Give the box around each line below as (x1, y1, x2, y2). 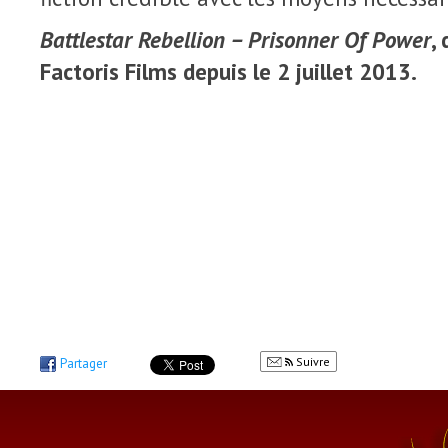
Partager (60, 355, 107, 372)
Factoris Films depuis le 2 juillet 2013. (40, 57, 417, 86)
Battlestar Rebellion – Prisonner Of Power (40, 25, 431, 54)
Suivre (293, 354, 330, 369)
